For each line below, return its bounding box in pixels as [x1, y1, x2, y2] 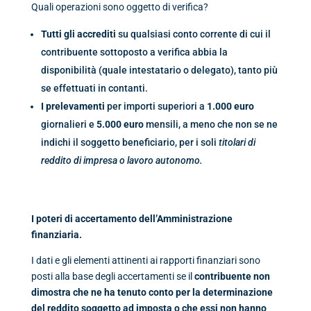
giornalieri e [40, 118, 96, 130]
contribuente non [192, 270, 270, 282]
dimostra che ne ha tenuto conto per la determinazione [31, 286, 273, 298]
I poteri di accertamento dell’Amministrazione [31, 212, 233, 224]
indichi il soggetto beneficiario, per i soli [40, 136, 219, 148]
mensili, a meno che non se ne [145, 118, 278, 130]
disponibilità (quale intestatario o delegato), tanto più [40, 64, 278, 76]
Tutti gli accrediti [40, 28, 116, 40]
